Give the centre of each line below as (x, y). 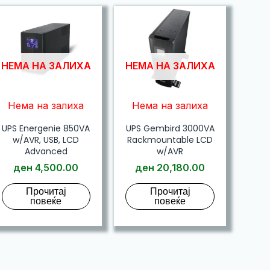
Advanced (46, 151)
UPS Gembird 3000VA (170, 128)
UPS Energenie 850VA (46, 128)
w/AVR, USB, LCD (46, 140)
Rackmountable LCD (170, 140)
